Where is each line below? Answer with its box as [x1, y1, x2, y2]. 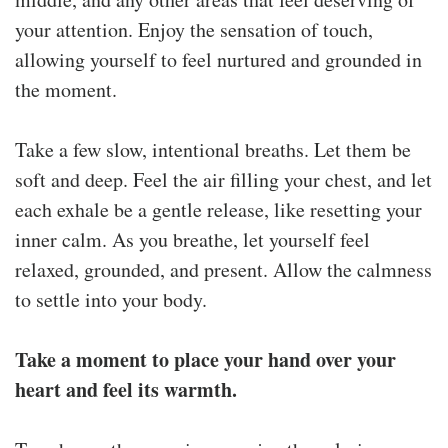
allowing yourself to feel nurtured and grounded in [15, 45, 422, 73]
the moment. [15, 75, 117, 103]
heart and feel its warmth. [15, 374, 237, 404]
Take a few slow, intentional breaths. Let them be [15, 135, 411, 163]
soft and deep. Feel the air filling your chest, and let [15, 165, 432, 193]
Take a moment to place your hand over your [15, 344, 396, 374]
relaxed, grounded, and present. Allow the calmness [15, 255, 432, 283]
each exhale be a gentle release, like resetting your [15, 195, 422, 223]
